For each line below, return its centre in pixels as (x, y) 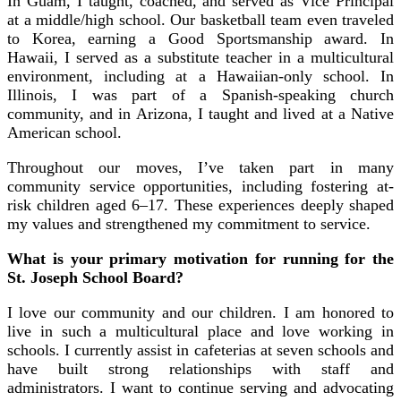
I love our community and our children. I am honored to (200, 312)
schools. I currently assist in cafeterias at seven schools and (200, 350)
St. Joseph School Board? (95, 277)
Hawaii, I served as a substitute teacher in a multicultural (200, 57)
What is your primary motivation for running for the (200, 258)
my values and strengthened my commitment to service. (189, 223)
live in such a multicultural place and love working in (200, 331)
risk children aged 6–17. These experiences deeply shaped (200, 205)
